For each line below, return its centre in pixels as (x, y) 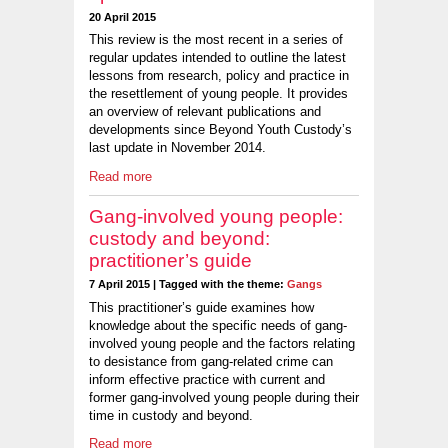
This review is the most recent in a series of (216, 40)
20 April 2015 (122, 16)
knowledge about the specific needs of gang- (218, 325)
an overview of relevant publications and (205, 112)
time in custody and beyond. (171, 415)
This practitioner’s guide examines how (201, 307)
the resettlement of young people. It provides (218, 94)
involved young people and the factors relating (222, 343)
